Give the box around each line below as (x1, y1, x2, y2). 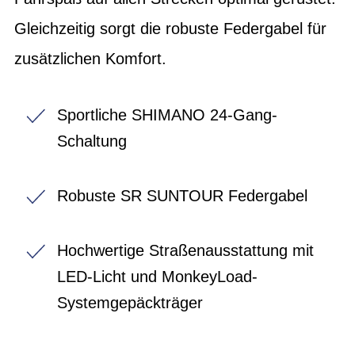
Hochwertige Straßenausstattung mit (57, 241, 314, 259)
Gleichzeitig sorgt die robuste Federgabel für (14, 19, 326, 37)
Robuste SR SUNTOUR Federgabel (57, 186, 307, 204)
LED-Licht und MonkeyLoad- (57, 267, 258, 285)
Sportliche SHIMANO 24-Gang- (57, 105, 277, 124)
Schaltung (57, 132, 127, 150)
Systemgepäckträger (57, 293, 203, 311)
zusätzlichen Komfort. (14, 49, 166, 67)
